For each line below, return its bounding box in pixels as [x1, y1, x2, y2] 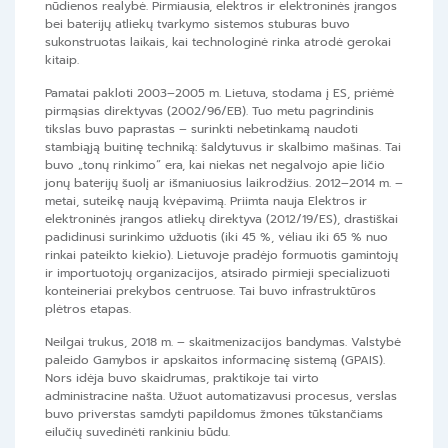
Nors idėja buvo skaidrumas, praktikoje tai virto [45, 369, 319, 388]
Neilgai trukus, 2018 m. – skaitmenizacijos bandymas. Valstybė [45, 333, 401, 352]
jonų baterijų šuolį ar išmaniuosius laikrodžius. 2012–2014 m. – [45, 174, 403, 193]
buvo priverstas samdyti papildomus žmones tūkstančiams [45, 405, 383, 424]
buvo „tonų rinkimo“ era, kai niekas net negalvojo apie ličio [45, 156, 385, 175]
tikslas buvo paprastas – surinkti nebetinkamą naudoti [45, 120, 358, 139]
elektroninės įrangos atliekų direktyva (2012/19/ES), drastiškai [45, 210, 398, 229]
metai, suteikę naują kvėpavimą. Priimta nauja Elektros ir [45, 192, 367, 211]
